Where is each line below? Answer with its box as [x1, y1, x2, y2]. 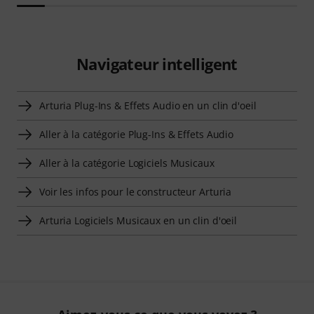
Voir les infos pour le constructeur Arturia [39, 184, 232, 198]
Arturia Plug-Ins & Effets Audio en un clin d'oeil [39, 98, 257, 112]
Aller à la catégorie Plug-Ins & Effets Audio [39, 127, 234, 141]
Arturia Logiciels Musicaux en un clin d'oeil [39, 213, 238, 227]
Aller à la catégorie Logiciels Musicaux [39, 156, 214, 170]
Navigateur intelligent [76, 53, 238, 74]
